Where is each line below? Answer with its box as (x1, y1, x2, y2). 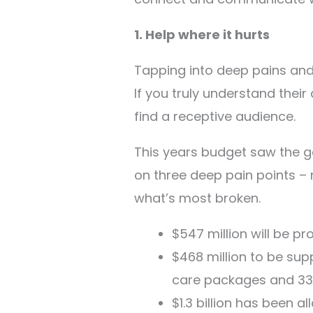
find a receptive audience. (134, 107, 296, 125)
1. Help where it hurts (134, 25, 270, 43)
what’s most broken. (134, 189, 261, 207)
